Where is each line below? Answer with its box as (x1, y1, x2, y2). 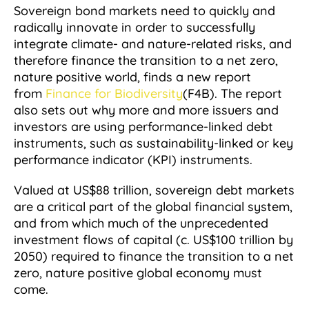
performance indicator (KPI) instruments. (14, 152, 252, 168)
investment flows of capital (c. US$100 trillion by (14, 232, 293, 248)
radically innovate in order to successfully (14, 19, 255, 36)
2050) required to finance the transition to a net (14, 248, 294, 265)
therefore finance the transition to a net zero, (14, 52, 278, 69)
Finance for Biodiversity (46, 86, 183, 102)
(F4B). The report (183, 86, 282, 102)
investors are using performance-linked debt (14, 119, 273, 135)
